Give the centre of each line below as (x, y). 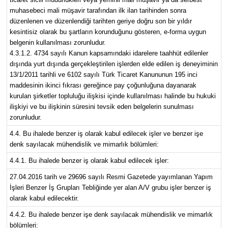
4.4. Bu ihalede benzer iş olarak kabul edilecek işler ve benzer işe (106, 134)
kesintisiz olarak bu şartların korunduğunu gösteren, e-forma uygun (108, 32)
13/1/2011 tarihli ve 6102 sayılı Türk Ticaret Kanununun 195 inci (103, 75)
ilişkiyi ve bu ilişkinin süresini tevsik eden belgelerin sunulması (102, 107)
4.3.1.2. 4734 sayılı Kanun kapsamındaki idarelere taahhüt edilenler (109, 53)
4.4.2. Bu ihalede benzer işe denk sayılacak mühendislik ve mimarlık (111, 215)
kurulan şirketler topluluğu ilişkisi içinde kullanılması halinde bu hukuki (112, 96)
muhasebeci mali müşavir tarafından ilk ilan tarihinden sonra (98, 11)
